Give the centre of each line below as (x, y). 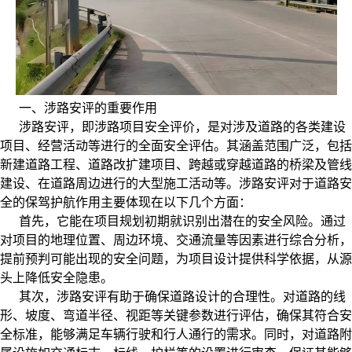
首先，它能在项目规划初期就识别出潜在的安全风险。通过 (182, 222)
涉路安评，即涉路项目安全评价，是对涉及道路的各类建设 (182, 127)
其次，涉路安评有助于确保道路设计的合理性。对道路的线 (182, 297)
